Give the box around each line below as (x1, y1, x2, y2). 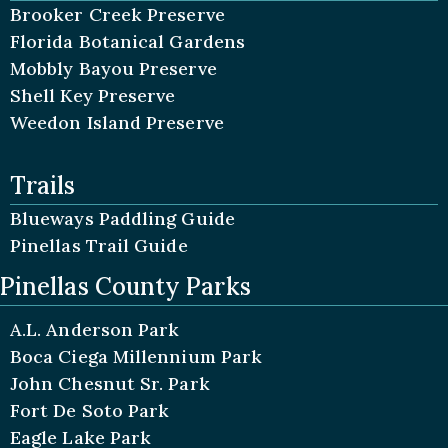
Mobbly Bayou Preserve (10, 57, 217, 80)
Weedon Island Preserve (10, 111, 224, 134)
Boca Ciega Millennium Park (10, 345, 263, 368)
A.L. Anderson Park (10, 318, 180, 341)
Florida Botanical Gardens (10, 30, 245, 53)
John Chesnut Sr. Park (10, 372, 210, 395)
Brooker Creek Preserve (10, 3, 225, 26)
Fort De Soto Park (10, 399, 170, 422)
